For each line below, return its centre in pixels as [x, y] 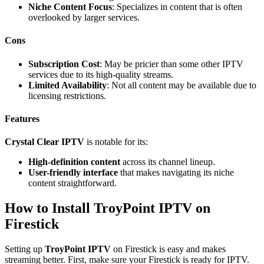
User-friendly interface [73, 173]
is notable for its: [116, 142]
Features [22, 118]
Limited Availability [67, 85]
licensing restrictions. [67, 95]
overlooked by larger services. [84, 18]
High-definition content [74, 162]
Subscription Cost [64, 64]
